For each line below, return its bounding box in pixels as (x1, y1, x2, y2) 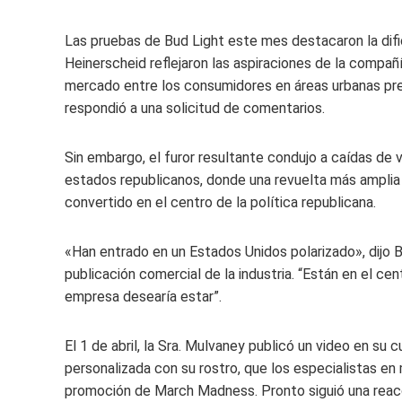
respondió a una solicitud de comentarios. (65, 100, 325, 117)
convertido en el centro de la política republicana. (65, 194, 376, 211)
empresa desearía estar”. (65, 288, 222, 305)
